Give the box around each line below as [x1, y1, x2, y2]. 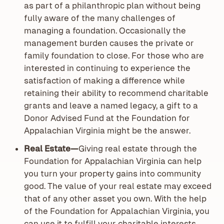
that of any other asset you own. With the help [23, 193, 206, 203]
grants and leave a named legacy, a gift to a [23, 100, 198, 110]
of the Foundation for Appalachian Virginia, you [23, 205, 209, 216]
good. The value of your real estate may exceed [23, 180, 211, 191]
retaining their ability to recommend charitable [23, 87, 208, 98]
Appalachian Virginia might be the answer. [23, 125, 192, 135]
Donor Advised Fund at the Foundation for [23, 112, 190, 123]
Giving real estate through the [78, 143, 197, 153]
